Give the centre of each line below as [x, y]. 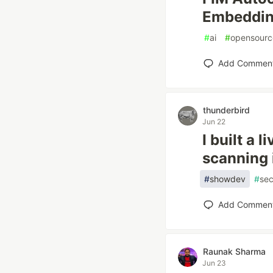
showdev [228, 179]
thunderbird [226, 110]
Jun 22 [214, 122]
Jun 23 [214, 263]
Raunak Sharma [234, 251]
